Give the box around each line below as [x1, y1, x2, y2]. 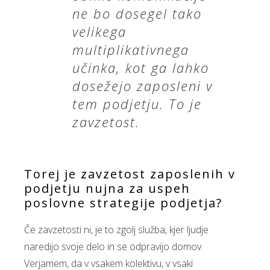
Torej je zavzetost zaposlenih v [24, 166, 236, 182]
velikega [72, 22, 127, 40]
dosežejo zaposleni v [72, 77, 213, 95]
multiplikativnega [72, 40, 189, 58]
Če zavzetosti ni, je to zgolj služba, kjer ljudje [24, 223, 209, 236]
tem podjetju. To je [72, 95, 202, 113]
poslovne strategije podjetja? [24, 195, 222, 211]
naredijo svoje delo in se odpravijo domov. [24, 240, 203, 253]
